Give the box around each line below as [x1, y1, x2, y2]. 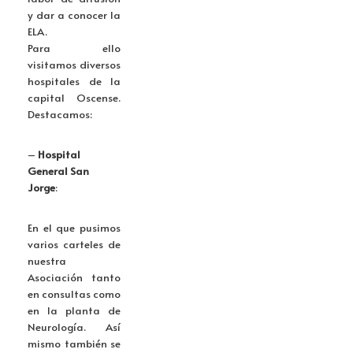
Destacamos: [28, 106, 92, 122]
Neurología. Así [28, 319, 121, 335]
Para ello [28, 40, 121, 56]
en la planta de [28, 303, 121, 318]
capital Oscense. [28, 90, 121, 106]
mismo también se [28, 336, 121, 351]
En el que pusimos [28, 220, 121, 236]
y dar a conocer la [28, 7, 121, 23]
